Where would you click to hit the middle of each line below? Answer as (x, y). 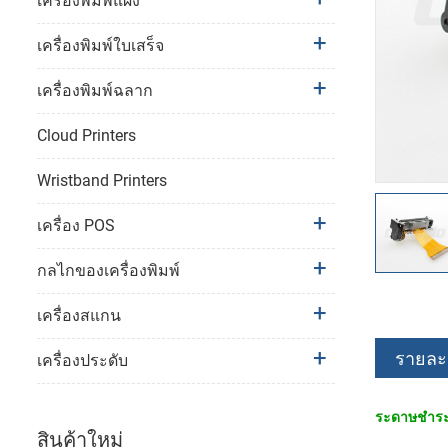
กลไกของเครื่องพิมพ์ (108, 271)
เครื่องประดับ (82, 361)
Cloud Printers (86, 136)
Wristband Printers (102, 181)
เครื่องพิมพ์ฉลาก (95, 91)
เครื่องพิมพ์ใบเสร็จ (100, 46)
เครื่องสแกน (79, 316)
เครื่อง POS (76, 226)
